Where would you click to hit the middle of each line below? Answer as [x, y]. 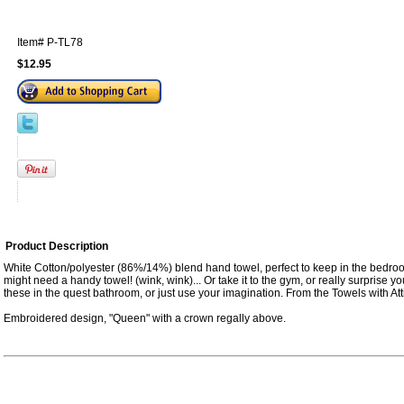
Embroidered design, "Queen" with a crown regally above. [145, 318]
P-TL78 [65, 42]
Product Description [57, 246]
